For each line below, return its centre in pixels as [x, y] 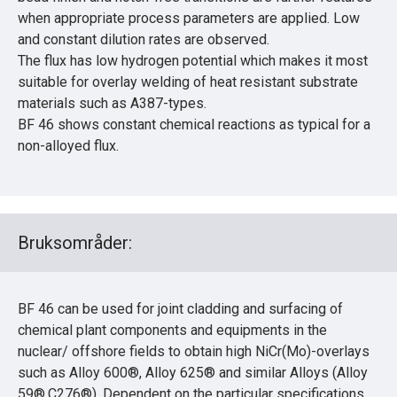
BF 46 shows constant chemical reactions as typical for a [194, 124]
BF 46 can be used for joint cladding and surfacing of [180, 308]
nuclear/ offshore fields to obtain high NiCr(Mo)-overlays [194, 351]
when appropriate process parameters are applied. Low [189, 18]
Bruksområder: [75, 242]
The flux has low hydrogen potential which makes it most [193, 60]
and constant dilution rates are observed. [144, 39]
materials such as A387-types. [112, 103]
